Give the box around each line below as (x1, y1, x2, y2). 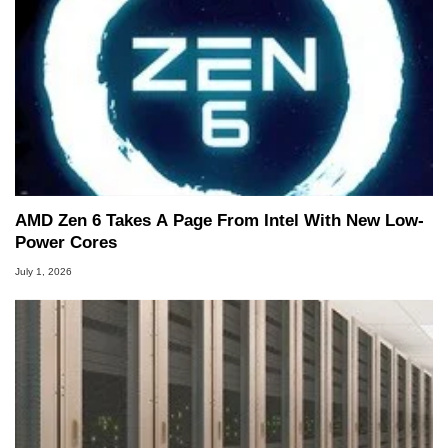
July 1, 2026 (15, 265, 72, 277)
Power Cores (15, 232, 117, 252)
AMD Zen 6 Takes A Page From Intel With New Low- (15, 210, 424, 230)
